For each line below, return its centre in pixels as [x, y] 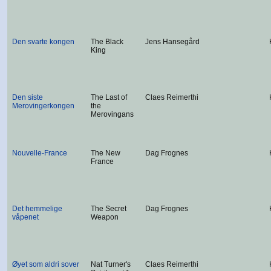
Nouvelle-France [40, 153]
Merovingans [112, 114]
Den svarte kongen [43, 42]
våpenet [25, 217]
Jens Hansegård [172, 42]
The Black [107, 42]
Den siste [28, 97]
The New [106, 153]
